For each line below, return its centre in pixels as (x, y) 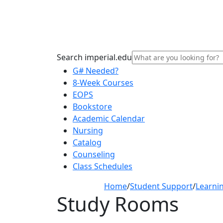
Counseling (94, 154)
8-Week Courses (103, 82)
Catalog (87, 142)
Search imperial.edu (94, 57)
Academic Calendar (109, 118)
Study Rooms (118, 204)
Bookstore (92, 106)
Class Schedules (103, 166)
